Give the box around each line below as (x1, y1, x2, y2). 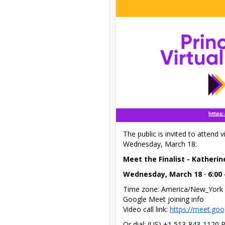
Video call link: (123, 204, 170, 214)
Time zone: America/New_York (123, 184, 223, 194)
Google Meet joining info (123, 194, 204, 204)
